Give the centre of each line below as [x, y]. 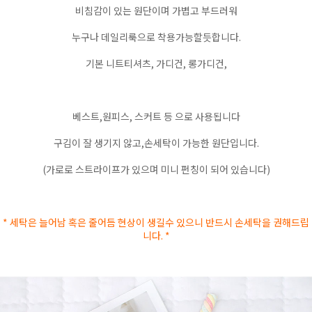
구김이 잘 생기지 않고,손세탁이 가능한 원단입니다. [156, 143]
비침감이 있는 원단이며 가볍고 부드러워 [156, 10]
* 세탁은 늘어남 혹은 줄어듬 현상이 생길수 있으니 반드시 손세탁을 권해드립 [156, 222]
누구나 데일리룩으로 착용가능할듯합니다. [156, 37]
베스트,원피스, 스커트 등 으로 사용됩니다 [156, 116]
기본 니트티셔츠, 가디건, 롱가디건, [156, 63]
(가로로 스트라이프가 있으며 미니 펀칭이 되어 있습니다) [156, 169]
